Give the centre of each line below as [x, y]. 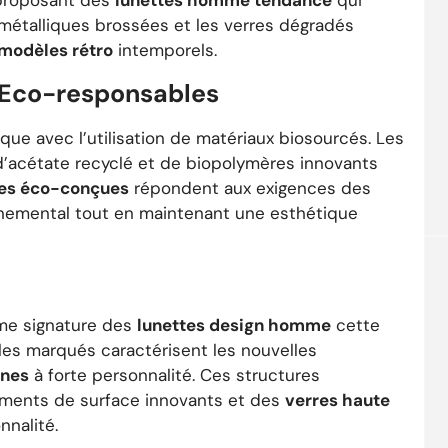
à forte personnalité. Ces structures [174, 375]
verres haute [337, 400]
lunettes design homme [234, 325]
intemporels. [165, 50]
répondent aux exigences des [250, 187]
